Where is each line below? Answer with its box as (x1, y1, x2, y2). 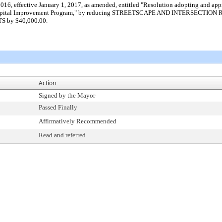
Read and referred (39, 131, 86, 139)
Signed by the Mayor (39, 92, 95, 99)
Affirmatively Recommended (39, 117, 116, 125)
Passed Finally (39, 104, 77, 111)
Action (39, 79, 56, 87)
